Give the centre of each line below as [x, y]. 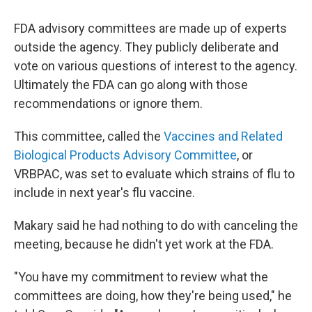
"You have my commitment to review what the [141, 277]
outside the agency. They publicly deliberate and [146, 47]
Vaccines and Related [223, 136]
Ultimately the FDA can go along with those [131, 85]
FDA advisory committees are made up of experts [150, 28]
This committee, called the [89, 136]
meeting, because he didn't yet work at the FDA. [144, 244]
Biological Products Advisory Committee [125, 155]
